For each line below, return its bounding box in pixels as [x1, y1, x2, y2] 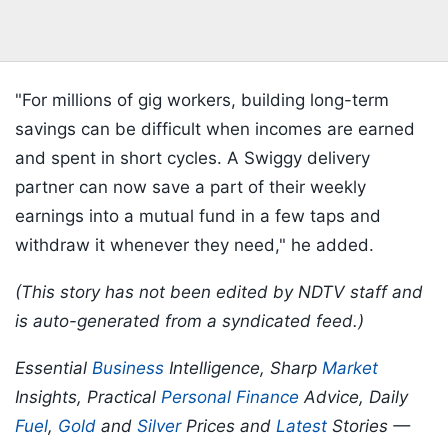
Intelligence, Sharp [164, 358, 322, 379]
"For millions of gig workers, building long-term [15, 90, 389, 111]
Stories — [327, 416, 410, 437]
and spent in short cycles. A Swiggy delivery [15, 148, 370, 169]
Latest [276, 416, 327, 437]
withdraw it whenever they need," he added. [15, 235, 374, 256]
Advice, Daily [299, 387, 408, 408]
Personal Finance [161, 387, 299, 408]
